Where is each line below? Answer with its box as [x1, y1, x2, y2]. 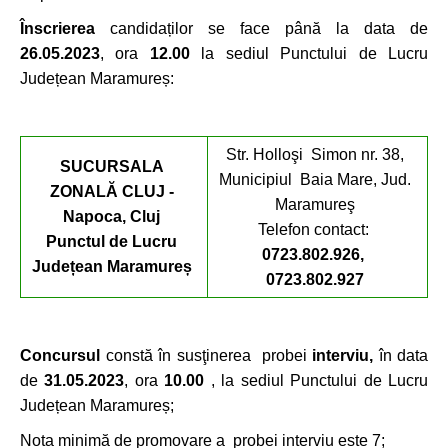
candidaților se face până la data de [95, 20, 428, 37]
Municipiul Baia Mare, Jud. [219, 171, 411, 188]
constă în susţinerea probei [100, 347, 312, 364]
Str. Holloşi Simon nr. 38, [226, 146, 404, 163]
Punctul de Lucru [46, 233, 177, 250]
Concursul [20, 347, 100, 364]
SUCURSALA [59, 158, 164, 175]
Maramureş [275, 196, 355, 213]
